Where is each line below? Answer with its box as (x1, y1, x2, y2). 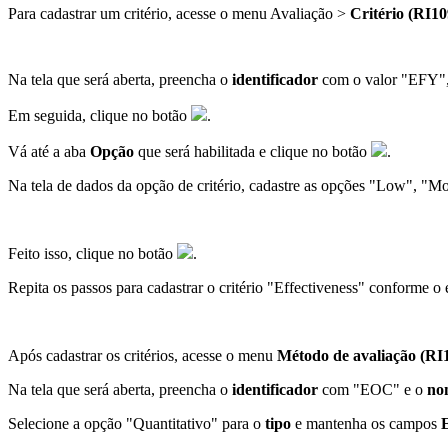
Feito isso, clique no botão (8, 244, 177, 262)
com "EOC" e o (318, 380, 427, 398)
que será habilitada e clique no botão (134, 142, 371, 160)
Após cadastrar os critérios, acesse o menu (8, 346, 277, 364)
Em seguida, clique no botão (8, 106, 191, 124)
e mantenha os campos (291, 414, 441, 432)
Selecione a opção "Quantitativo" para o (8, 414, 265, 432)
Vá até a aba (8, 142, 90, 160)
